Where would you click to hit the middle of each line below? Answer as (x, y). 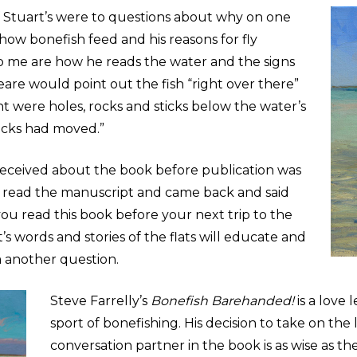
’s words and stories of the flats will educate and (154, 237)
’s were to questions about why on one (167, 17)
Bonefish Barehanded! (222, 300)
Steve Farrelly (94, 300)
